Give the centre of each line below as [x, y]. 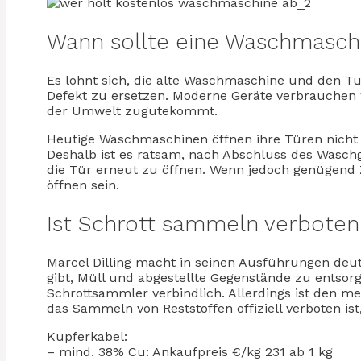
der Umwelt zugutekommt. [132, 111]
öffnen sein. [83, 185]
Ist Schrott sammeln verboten [203, 224]
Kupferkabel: [87, 337]
